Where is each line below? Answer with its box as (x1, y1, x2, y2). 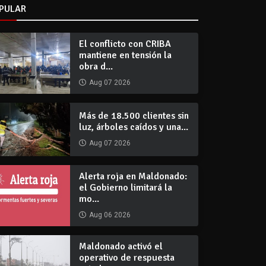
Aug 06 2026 (89, 210, 131, 219)
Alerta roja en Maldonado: (79, 170, 187, 182)
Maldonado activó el (79, 240, 163, 252)
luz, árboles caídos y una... (79, 121, 188, 133)
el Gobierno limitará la (79, 181, 172, 194)
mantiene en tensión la (79, 49, 172, 61)
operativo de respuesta (79, 251, 175, 264)
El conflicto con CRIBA (79, 37, 171, 50)
